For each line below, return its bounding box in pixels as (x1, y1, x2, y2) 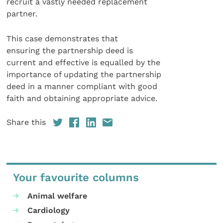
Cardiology (27, 205, 70, 215)
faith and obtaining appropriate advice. (6, 93, 158, 103)
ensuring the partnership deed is (6, 45, 133, 55)
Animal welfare (27, 191, 88, 201)
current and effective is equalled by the (6, 57, 161, 67)
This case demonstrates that (6, 33, 118, 43)
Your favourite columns (13, 171, 139, 184)
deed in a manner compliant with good (6, 81, 158, 91)
